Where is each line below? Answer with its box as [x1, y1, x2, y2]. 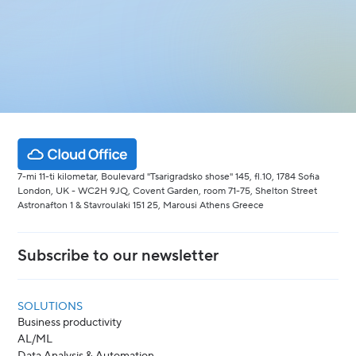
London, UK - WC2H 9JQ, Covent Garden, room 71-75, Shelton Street [17, 185, 318, 197]
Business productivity [17, 315, 122, 330]
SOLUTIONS [17, 300, 83, 314]
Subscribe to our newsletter [17, 246, 219, 266]
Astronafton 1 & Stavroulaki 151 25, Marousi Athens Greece [17, 199, 265, 211]
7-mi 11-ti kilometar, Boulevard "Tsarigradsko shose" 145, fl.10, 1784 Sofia [17, 171, 320, 183]
